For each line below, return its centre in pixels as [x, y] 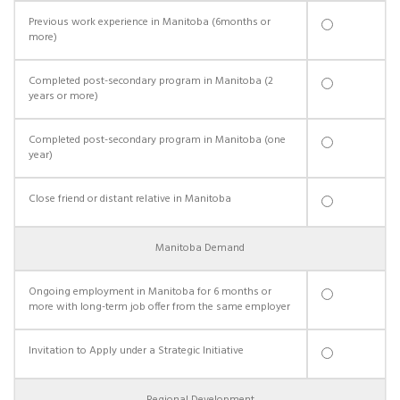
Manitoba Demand [200, 248]
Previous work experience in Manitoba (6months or [150, 22]
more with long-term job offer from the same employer [159, 307]
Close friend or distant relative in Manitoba [130, 199]
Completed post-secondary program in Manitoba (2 [151, 81]
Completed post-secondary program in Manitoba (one [157, 140]
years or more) [63, 96]
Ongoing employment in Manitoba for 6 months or [150, 292]
